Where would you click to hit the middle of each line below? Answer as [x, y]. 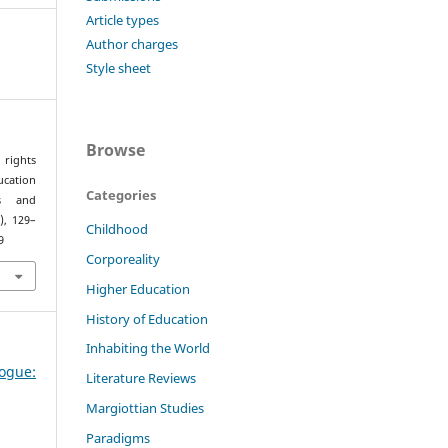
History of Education [147, 318]
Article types [122, 19]
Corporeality [123, 258]
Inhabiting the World [148, 348]
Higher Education [138, 288]
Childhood [117, 228]
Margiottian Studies [145, 408]
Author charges [132, 43]
